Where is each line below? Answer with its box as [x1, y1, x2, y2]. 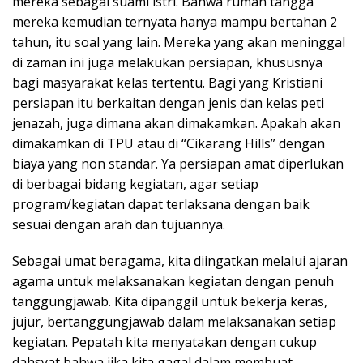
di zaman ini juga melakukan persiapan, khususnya [12, 53, 322, 71]
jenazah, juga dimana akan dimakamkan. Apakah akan [12, 113, 340, 132]
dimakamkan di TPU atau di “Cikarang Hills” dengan [12, 134, 325, 152]
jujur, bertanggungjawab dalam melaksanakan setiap [12, 312, 336, 331]
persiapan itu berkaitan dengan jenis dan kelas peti [12, 93, 324, 112]
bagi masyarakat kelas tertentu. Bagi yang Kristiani [12, 73, 322, 92]
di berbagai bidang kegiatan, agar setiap [12, 174, 258, 193]
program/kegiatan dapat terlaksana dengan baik [12, 194, 310, 213]
